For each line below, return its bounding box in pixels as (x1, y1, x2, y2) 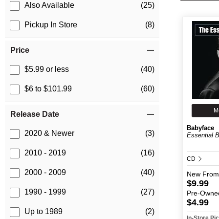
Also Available (24, 1, 74, 10)
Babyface (187, 124, 215, 131)
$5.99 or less (24, 65, 69, 74)
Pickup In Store (24, 21, 77, 29)
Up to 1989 (24, 207, 63, 216)
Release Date (10, 110, 59, 119)
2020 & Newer (24, 129, 74, 138)
